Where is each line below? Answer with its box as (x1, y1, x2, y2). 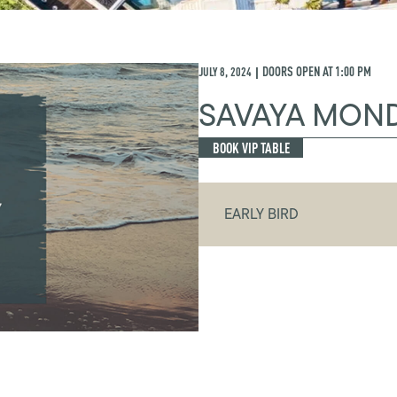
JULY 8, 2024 (198, 64, 252, 80)
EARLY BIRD (224, 204, 300, 225)
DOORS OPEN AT (262, 64, 333, 80)
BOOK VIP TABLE (212, 139, 290, 157)
